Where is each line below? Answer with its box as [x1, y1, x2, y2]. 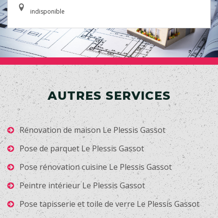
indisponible [30, 7, 65, 16]
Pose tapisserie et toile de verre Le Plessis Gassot [19, 199, 200, 210]
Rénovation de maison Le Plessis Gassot [19, 125, 165, 136]
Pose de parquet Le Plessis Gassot [19, 143, 144, 154]
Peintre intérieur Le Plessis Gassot [19, 180, 145, 191]
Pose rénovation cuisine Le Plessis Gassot [19, 162, 172, 173]
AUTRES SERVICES [47, 89, 171, 103]
